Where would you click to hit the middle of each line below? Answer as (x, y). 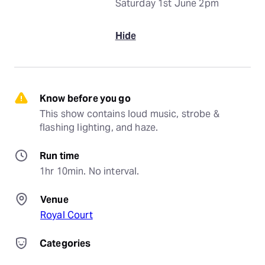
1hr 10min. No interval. (90, 171)
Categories (65, 243)
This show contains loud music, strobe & (130, 114)
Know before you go (85, 98)
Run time (60, 156)
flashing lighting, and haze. (99, 127)
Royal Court (67, 215)
